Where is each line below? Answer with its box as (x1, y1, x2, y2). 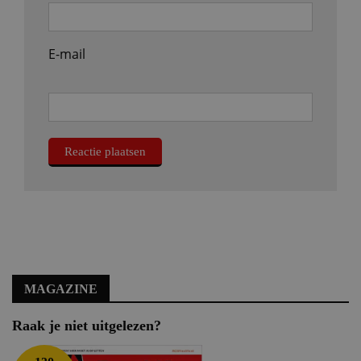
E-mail (48, 45, 85, 63)
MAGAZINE (24, 282, 98, 296)
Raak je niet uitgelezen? (12, 317, 161, 334)
